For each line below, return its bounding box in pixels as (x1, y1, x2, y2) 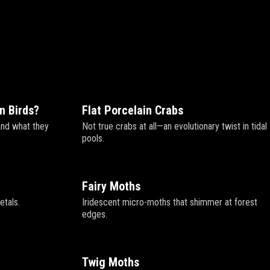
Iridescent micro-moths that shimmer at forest (82, 196, 257, 208)
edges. (82, 209, 107, 220)
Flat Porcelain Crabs (82, 103, 183, 118)
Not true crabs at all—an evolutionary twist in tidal (82, 121, 267, 132)
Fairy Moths (82, 179, 140, 193)
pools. (82, 133, 104, 144)
